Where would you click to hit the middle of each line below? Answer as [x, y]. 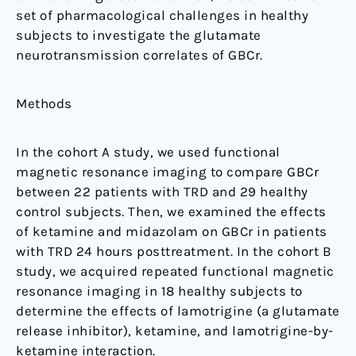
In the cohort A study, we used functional [148, 151]
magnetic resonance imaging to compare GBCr [167, 171]
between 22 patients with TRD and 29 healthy [162, 191]
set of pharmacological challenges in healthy [162, 15]
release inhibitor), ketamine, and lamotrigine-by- [175, 330]
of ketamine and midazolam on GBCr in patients [172, 231]
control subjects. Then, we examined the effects [171, 211]
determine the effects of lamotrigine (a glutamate [178, 310]
